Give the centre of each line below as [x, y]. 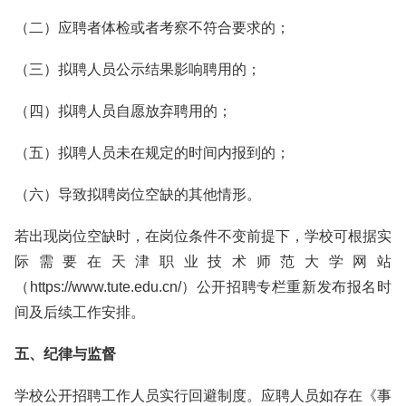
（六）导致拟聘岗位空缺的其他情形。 [138, 194]
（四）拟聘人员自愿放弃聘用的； [123, 111]
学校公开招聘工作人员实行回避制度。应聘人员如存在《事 [203, 396]
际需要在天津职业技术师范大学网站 [203, 261]
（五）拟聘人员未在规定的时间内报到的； [152, 153]
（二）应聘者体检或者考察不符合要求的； [152, 28]
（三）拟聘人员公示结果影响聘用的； [138, 69]
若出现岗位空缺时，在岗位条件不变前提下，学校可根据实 [203, 236]
